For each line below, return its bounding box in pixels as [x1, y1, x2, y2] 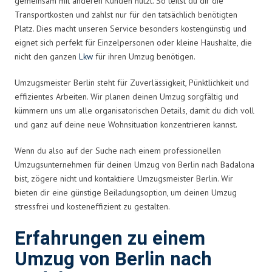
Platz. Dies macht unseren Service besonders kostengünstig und [15, 22, 246, 34]
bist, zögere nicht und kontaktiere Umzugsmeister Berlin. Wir [15, 172, 233, 184]
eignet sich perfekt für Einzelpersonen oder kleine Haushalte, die [15, 36, 252, 48]
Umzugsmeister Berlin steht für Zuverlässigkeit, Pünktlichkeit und [15, 76, 249, 88]
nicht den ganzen [15, 50, 79, 62]
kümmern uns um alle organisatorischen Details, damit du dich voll [15, 104, 254, 116]
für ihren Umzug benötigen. [93, 50, 195, 62]
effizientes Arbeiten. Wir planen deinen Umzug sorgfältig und [15, 90, 239, 102]
